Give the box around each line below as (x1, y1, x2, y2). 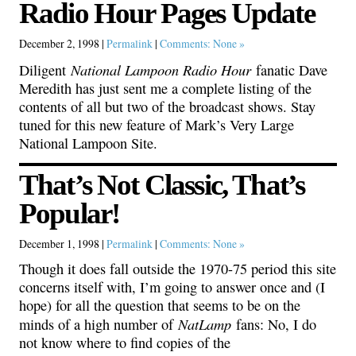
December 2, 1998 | (19, 36, 106, 52)
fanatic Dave (251, 60, 327, 79)
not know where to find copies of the (19, 333, 230, 353)
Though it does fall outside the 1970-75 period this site (19, 259, 336, 279)
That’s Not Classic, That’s (19, 168, 305, 201)
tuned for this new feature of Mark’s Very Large (19, 115, 294, 134)
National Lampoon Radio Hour (71, 60, 251, 79)
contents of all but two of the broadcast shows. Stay (19, 97, 315, 116)
